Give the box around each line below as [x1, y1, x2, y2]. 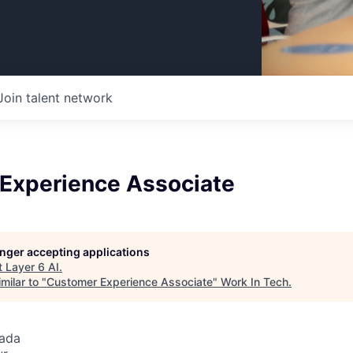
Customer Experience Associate [46, 275, 213, 288]
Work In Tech [221, 275, 288, 288]
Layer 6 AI [6, 260, 59, 273]
